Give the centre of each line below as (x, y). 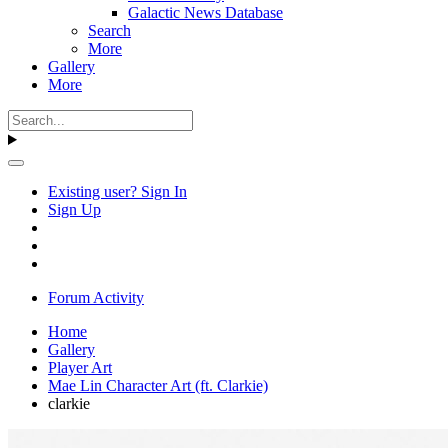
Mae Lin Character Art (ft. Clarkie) (158, 385)
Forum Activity (96, 297)
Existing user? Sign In (117, 191)
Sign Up (74, 209)
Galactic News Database (205, 12)
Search (109, 30)
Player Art (80, 367)
